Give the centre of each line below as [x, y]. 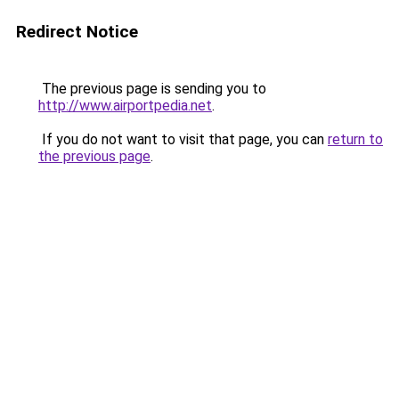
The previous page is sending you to [152, 89]
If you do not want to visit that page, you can [183, 139]
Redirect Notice [77, 32]
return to [355, 139]
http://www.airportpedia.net [125, 106]
